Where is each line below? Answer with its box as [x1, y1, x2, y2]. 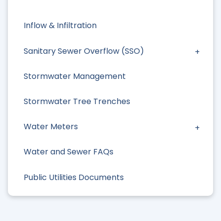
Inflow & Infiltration [24, 20, 97, 32]
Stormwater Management [24, 70, 126, 82]
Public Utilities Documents [24, 171, 124, 183]
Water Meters [24, 121, 78, 133]
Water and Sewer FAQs [24, 146, 113, 158]
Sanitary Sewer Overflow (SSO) [24, 45, 144, 57]
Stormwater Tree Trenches [24, 96, 130, 108]
